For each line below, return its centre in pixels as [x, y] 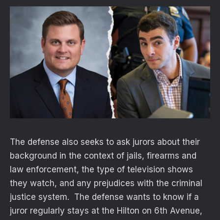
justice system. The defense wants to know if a [104, 197]
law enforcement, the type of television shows [101, 170]
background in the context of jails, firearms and [103, 156]
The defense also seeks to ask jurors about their [105, 142]
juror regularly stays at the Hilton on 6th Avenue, [106, 211]
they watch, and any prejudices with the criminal [106, 183]
